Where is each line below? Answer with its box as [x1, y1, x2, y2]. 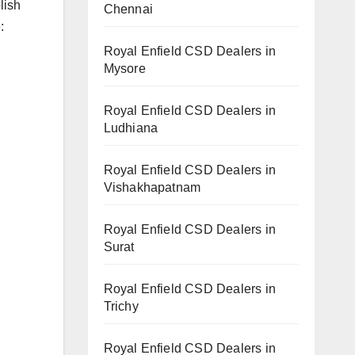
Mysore [103, 61, 146, 75]
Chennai [103, 2, 153, 16]
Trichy [103, 299, 139, 313]
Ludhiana [103, 120, 158, 135]
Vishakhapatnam [103, 180, 201, 194]
